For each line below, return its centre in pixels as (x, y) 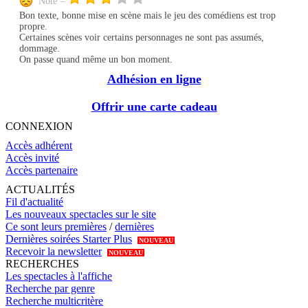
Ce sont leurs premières (56, 227)
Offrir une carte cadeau (154, 107)
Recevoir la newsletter (54, 252)
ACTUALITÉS (40, 190)
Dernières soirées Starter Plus (69, 239)
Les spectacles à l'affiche (59, 276)
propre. (33, 27)
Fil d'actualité (34, 202)
